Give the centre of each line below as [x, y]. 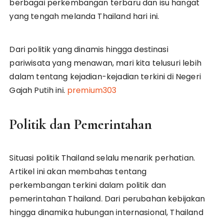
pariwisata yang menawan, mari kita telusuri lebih [105, 63]
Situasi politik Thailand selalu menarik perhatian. [102, 158]
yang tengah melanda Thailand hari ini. [84, 16]
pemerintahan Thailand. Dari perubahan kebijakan [107, 199]
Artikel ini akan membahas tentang [78, 171]
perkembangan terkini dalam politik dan [88, 185]
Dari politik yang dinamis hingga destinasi [89, 49]
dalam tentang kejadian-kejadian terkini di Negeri [105, 76]
